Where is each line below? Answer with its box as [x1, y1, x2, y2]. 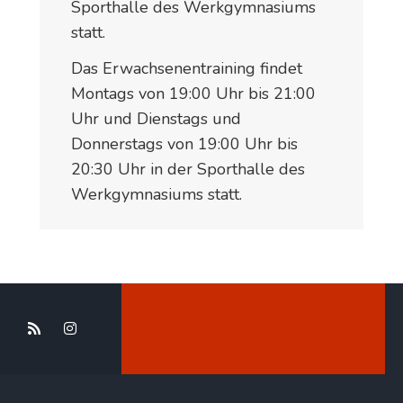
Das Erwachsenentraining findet [71, 57, 302, 79]
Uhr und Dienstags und [71, 107, 241, 130]
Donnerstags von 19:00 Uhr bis [71, 132, 298, 155]
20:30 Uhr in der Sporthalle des [71, 157, 305, 180]
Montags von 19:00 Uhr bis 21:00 [71, 82, 316, 104]
